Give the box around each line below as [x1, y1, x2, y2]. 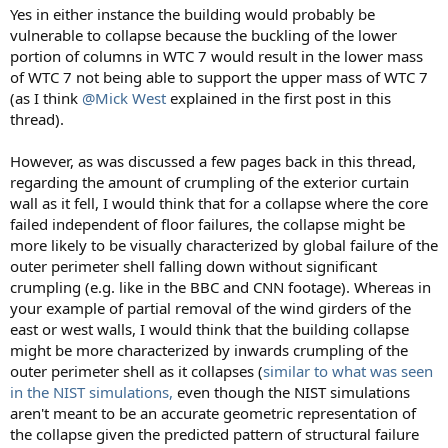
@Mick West [82, 88, 166, 108]
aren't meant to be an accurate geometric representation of [10, 403, 416, 423]
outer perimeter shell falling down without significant [10, 256, 377, 276]
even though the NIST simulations [173, 382, 410, 402]
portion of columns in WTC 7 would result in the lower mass [10, 46, 423, 66]
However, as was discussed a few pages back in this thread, [10, 151, 416, 171]
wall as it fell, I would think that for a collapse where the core [10, 193, 428, 213]
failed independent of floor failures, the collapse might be [10, 214, 405, 234]
